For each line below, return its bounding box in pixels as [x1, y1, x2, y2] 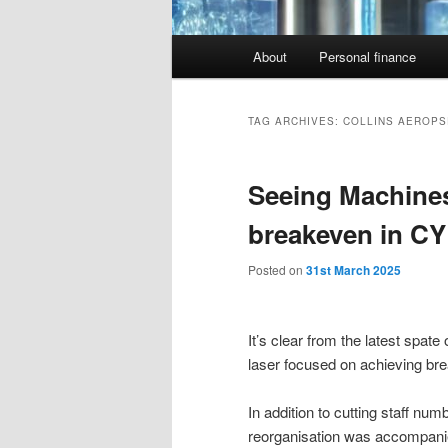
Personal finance [318, 47, 416, 67]
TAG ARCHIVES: [248, 114, 343, 129]
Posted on [248, 261, 306, 279]
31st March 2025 [306, 261, 401, 280]
